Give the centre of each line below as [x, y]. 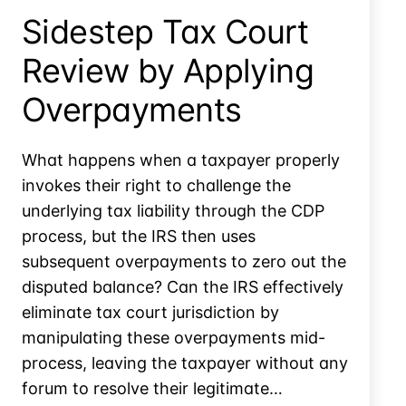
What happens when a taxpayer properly [181, 159]
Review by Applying [168, 70]
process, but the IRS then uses [139, 236]
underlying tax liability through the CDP [173, 210]
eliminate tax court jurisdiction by [150, 312]
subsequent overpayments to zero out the [184, 261]
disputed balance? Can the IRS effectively [183, 286]
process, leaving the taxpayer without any [185, 362]
